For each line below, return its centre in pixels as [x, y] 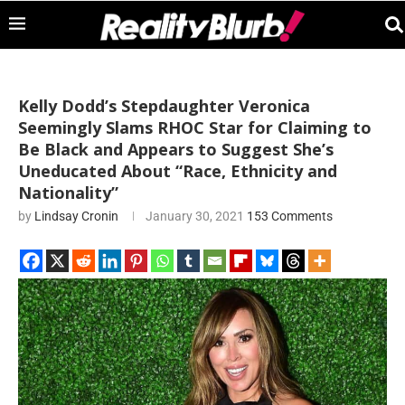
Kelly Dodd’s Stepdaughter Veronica [164, 106]
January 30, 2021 [195, 216]
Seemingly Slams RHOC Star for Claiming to [195, 127]
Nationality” [68, 193]
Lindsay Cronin [76, 216]
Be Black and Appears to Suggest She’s [176, 149]
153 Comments [290, 216]
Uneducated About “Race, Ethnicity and [178, 171]
